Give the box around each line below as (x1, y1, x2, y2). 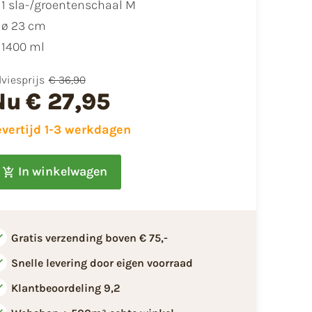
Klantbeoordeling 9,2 (10, 281, 120, 295)
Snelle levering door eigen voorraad (10, 256, 193, 270)
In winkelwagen (17, 164, 107, 180)
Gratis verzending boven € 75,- (10, 231, 168, 244)
